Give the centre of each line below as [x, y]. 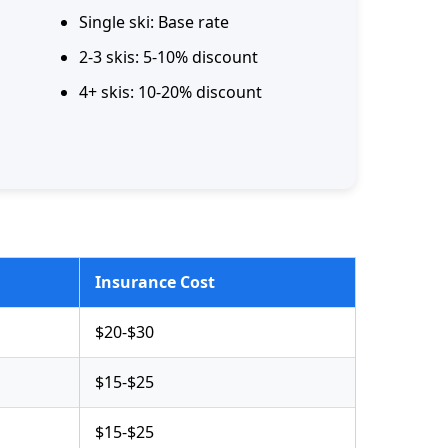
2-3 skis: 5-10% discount [168, 57]
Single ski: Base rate [154, 22]
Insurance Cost [155, 282]
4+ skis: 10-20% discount [170, 92]
